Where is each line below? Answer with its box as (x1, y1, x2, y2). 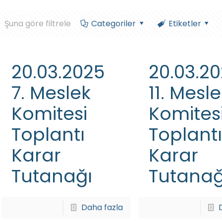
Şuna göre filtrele (4, 18, 71, 29)
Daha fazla (81, 202, 123, 213)
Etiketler (168, 18, 201, 29)
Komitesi (11, 101, 87, 126)
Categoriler (91, 18, 136, 29)
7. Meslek (11, 80, 91, 106)
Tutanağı (11, 164, 92, 189)
